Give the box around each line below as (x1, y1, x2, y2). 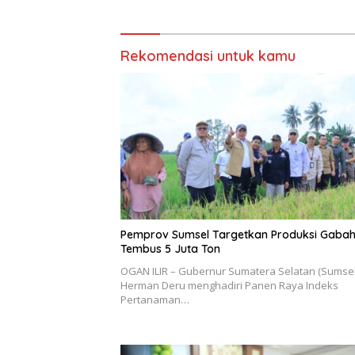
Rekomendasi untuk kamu (120, 46, 296, 65)
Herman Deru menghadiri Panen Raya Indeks (120, 278, 338, 293)
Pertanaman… (120, 292, 189, 307)
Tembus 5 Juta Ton (120, 242, 220, 257)
